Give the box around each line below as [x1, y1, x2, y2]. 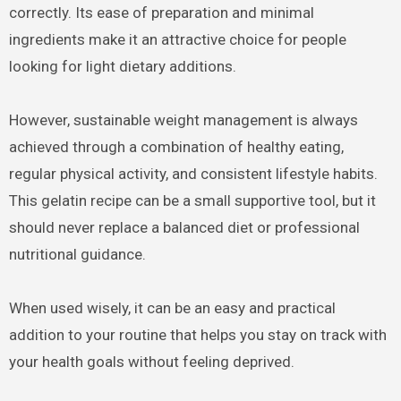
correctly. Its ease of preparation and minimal [8, 3, 314, 21]
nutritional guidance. [8, 244, 146, 263]
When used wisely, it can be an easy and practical [8, 298, 336, 317]
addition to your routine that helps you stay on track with [8, 325, 387, 344]
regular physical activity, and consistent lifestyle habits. [8, 164, 378, 183]
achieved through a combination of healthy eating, [8, 137, 344, 156]
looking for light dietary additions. [8, 56, 236, 75]
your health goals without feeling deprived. [8, 352, 294, 371]
